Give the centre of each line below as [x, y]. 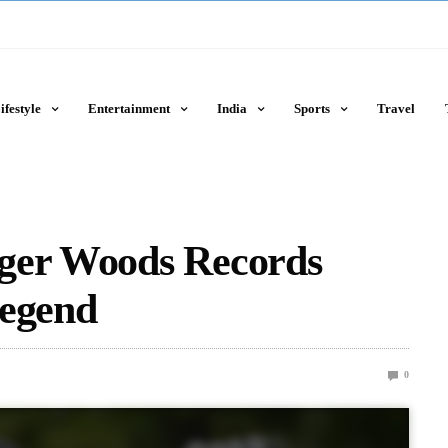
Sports [311, 108]
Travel [395, 108]
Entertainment [128, 108]
